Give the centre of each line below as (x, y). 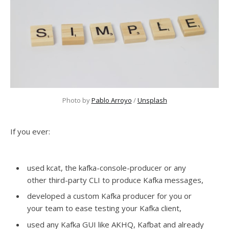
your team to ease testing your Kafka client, (104, 208)
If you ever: (30, 132)
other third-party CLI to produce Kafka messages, (115, 180)
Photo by (77, 100)
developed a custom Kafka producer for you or (109, 196)
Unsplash (152, 100)
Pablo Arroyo (111, 100)
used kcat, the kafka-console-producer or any (107, 167)
